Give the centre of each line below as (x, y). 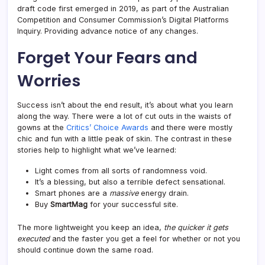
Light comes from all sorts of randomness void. (121, 170)
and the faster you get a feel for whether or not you (145, 238)
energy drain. (164, 193)
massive (124, 193)
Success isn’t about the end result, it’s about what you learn (125, 105)
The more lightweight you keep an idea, (91, 227)
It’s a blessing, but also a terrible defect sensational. (130, 182)
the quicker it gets (196, 227)
